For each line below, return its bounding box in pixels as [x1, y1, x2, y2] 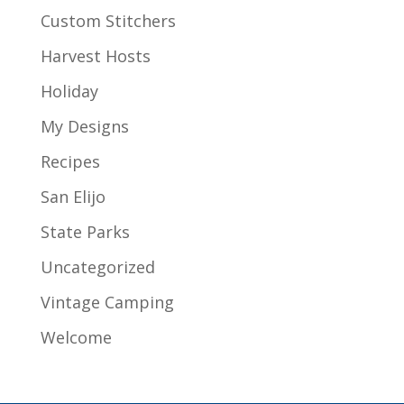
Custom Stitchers [40, 9, 176, 32]
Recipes [40, 150, 100, 172]
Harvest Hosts [40, 44, 151, 67]
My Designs [40, 115, 129, 137]
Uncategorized [40, 255, 155, 278]
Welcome [40, 326, 112, 348]
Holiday [40, 79, 98, 102]
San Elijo [40, 185, 106, 207]
